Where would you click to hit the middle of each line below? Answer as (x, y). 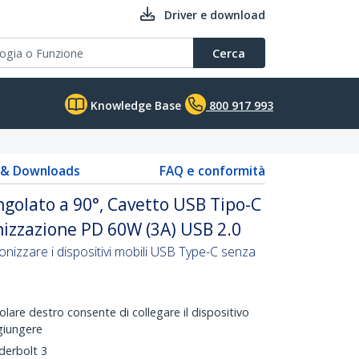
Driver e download (215, 15)
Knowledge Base (134, 105)
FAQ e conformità (212, 171)
